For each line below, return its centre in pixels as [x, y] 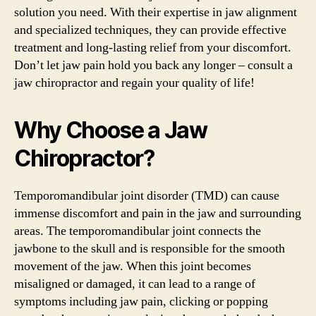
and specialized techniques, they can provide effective [150, 30]
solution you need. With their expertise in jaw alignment [156, 12]
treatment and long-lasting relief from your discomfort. [153, 47]
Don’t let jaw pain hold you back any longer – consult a [153, 65]
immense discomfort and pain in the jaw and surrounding [158, 213]
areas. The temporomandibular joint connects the [138, 231]
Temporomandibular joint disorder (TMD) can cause [147, 195]
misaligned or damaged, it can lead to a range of [135, 284]
